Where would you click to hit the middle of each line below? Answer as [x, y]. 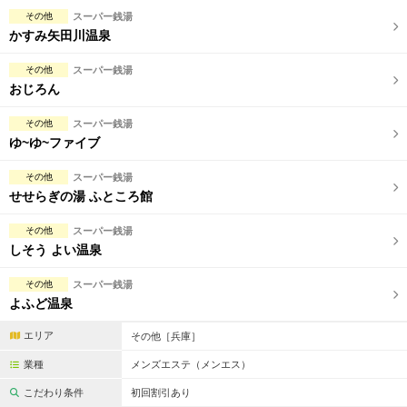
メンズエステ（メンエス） [191, 364]
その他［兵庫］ [166, 336]
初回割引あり [161, 392]
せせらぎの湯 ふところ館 [81, 196]
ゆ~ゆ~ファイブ [55, 143]
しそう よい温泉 [55, 250]
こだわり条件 [52, 392]
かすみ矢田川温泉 [60, 35]
